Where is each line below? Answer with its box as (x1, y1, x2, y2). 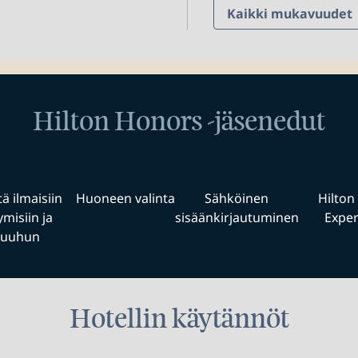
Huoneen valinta (75, 189, 175, 207)
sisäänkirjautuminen (174, 209, 299, 226)
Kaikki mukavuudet (226, 5, 352, 22)
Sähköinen (205, 189, 268, 207)
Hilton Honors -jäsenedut (33, 105, 325, 138)
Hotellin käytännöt (69, 302, 289, 336)
